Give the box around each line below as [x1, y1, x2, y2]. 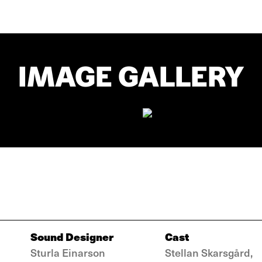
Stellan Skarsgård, [165, 245, 253, 260]
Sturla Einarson [30, 245, 105, 260]
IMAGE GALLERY [18, 60, 244, 93]
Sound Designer [30, 229, 113, 244]
